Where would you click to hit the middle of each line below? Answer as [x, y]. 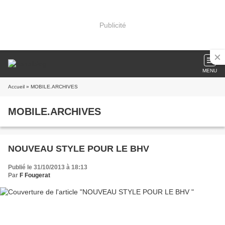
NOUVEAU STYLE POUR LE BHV [133, 149]
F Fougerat [35, 175]
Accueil [16, 87]
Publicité [113, 25]
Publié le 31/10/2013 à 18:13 [48, 167]
